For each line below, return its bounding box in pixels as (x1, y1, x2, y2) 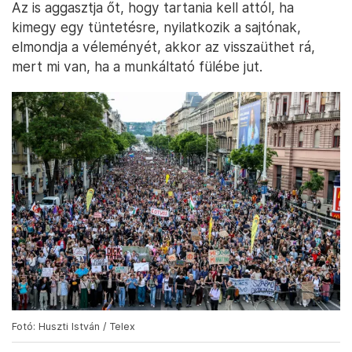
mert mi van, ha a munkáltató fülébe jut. (12, 58, 262, 75)
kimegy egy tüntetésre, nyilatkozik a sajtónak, (12, 19, 301, 35)
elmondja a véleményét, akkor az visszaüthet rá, (12, 38, 315, 55)
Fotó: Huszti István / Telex (12, 321, 135, 333)
